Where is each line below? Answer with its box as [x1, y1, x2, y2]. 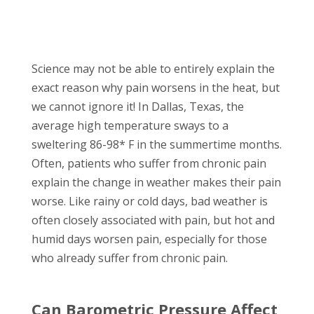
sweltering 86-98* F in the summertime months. [31, 136, 282, 152]
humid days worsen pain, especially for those [31, 231, 267, 247]
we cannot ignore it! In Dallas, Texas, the [31, 98, 244, 114]
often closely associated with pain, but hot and [31, 212, 275, 228]
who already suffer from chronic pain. [31, 250, 228, 266]
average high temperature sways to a [31, 117, 228, 133]
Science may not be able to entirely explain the [31, 60, 275, 76]
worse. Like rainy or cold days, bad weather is [31, 193, 268, 209]
